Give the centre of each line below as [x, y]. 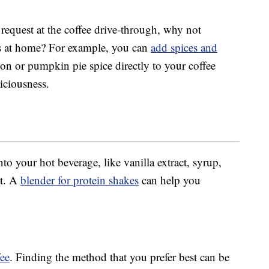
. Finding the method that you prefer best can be [119, 257]
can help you [170, 180]
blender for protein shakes [80, 180]
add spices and [184, 47]
